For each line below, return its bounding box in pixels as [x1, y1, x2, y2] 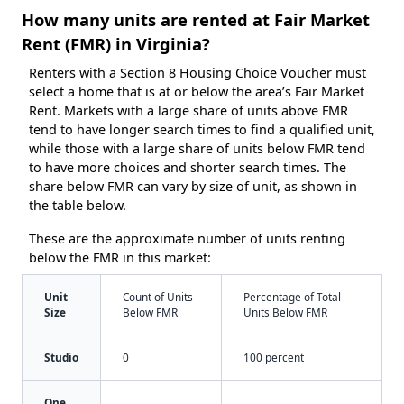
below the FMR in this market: [29, 248, 211, 266]
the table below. [29, 196, 126, 214]
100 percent [243, 349, 304, 364]
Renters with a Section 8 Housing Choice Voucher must [29, 63, 366, 81]
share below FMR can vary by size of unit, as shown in [29, 177, 357, 195]
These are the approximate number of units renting [29, 229, 345, 247]
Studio [44, 349, 78, 364]
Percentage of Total [243, 289, 341, 304]
